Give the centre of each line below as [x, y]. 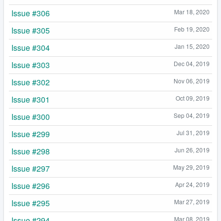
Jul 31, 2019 [193, 133]
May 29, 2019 [191, 167]
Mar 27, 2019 [192, 202]
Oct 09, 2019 [193, 98]
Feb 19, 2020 [192, 29]
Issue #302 [31, 82]
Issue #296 [31, 186]
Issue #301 [31, 100]
